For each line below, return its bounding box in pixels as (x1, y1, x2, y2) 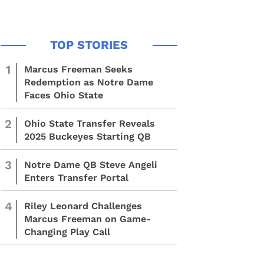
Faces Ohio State (24, 90, 103, 101)
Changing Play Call (24, 226, 110, 237)
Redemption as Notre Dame (24, 77, 153, 88)
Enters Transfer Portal (24, 172, 128, 183)
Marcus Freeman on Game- (24, 213, 151, 225)
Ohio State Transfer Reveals (24, 118, 155, 129)
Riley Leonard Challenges (24, 200, 142, 212)
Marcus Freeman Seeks (24, 64, 133, 75)
